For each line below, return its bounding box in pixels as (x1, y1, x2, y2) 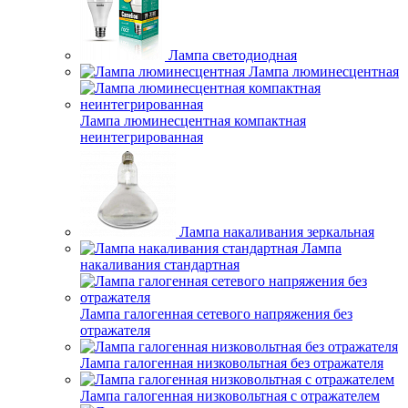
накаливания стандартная (80, 257, 240, 272)
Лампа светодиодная (168, 47, 297, 63)
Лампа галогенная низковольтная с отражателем (80, 388, 380, 403)
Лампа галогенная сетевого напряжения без (80, 306, 352, 321)
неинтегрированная (80, 129, 203, 145)
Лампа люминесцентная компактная (80, 113, 306, 128)
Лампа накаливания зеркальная (179, 224, 374, 240)
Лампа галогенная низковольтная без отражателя (80, 355, 383, 371)
